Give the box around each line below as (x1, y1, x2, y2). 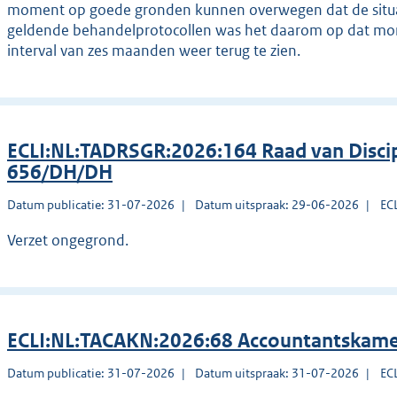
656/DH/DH (7, 160, 113, 185)
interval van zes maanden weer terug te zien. (7, 41, 300, 61)
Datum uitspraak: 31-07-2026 (195, 365, 360, 382)
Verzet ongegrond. (7, 230, 128, 251)
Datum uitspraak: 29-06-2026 (195, 197, 360, 214)
